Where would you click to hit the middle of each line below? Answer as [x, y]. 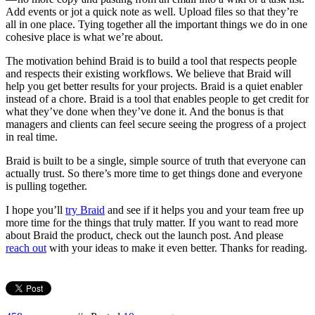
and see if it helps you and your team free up [204, 210]
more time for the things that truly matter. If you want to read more [152, 222]
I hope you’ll [36, 210]
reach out [26, 247]
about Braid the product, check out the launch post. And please [144, 235]
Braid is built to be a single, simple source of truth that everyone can [156, 160]
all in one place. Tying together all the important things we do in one [156, 24]
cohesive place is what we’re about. [84, 37]
